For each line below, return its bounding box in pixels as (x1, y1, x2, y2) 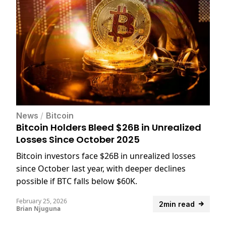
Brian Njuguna (16, 204, 61, 213)
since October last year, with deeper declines (16, 162, 186, 174)
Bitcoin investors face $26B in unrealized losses (16, 150, 196, 161)
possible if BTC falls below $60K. (16, 175, 137, 187)
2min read (159, 199, 195, 208)
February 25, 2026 (16, 196, 67, 205)
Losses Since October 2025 (16, 133, 140, 146)
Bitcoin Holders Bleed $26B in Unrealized (16, 121, 201, 134)
